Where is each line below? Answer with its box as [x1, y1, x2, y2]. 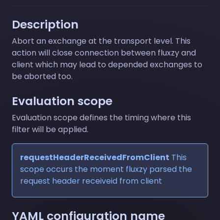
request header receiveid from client [20, 175, 162, 187]
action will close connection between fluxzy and [12, 47, 196, 58]
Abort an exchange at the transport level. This [12, 35, 191, 47]
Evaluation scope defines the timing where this [12, 111, 191, 123]
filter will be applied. [12, 123, 88, 135]
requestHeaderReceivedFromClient [20, 151, 169, 163]
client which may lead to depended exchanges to [12, 58, 202, 70]
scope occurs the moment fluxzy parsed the [20, 163, 192, 175]
